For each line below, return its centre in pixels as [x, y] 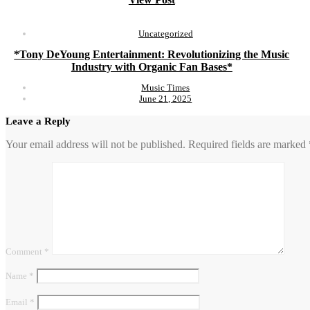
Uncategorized [165, 33]
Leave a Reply [38, 121]
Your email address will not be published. [95, 145]
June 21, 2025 [166, 99]
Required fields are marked [248, 145]
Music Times [166, 88]
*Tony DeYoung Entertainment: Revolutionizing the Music [152, 55]
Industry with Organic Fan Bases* [152, 67]
